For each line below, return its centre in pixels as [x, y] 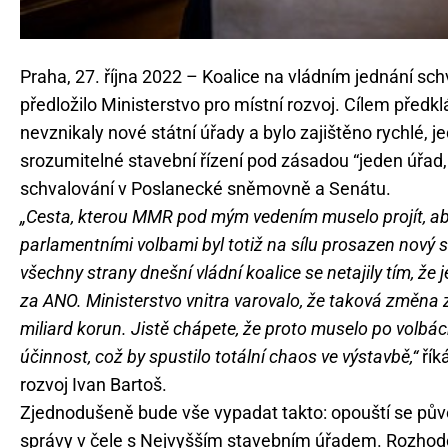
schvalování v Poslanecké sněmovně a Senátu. [205, 189]
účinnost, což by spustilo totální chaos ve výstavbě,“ [219, 357]
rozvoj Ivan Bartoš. [93, 385]
